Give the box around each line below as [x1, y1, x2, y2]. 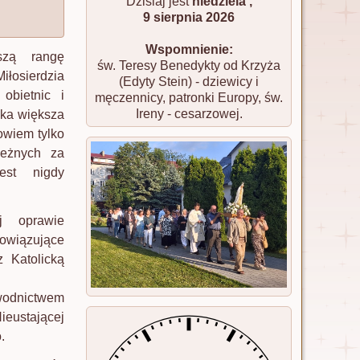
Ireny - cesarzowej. [135, 107, 243, 121]
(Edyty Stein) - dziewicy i [119, 75, 259, 88]
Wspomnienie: [145, 43, 233, 56]
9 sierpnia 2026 [143, 10, 235, 24]
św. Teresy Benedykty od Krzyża [97, 59, 280, 72]
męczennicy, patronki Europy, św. [95, 91, 283, 104]
